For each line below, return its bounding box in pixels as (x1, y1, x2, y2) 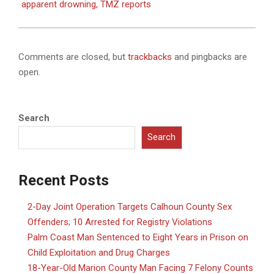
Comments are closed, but (18, 51, 128, 62)
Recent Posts (18, 172, 109, 190)
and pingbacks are (172, 51, 247, 62)
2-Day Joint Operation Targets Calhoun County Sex (28, 201, 232, 213)
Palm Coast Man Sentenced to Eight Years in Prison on (28, 232, 248, 243)
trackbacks (128, 51, 172, 62)
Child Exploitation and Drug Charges (28, 247, 170, 259)
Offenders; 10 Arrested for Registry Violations (28, 217, 212, 228)
